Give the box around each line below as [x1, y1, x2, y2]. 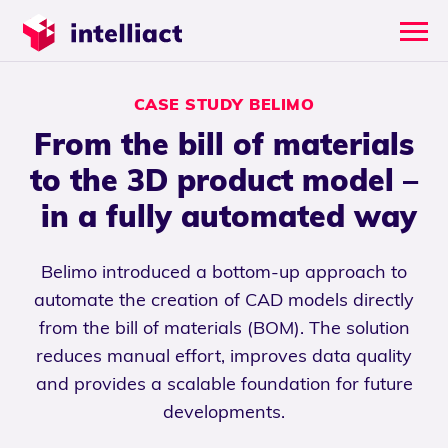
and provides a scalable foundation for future [35, 372, 413, 395]
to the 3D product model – [30, 161, 418, 199]
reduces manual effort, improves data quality [36, 344, 412, 367]
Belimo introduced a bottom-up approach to [41, 260, 407, 283]
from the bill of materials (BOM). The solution [38, 316, 410, 339]
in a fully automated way [31, 197, 417, 235]
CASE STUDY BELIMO [133, 94, 315, 114]
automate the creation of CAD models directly [34, 288, 414, 311]
